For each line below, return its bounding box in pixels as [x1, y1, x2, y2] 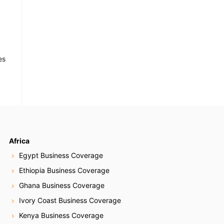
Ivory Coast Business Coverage [19, 196, 121, 205]
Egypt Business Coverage [19, 151, 103, 160]
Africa [9, 136, 30, 145]
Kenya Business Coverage [19, 211, 104, 220]
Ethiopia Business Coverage [19, 166, 110, 175]
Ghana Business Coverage [19, 181, 105, 190]
